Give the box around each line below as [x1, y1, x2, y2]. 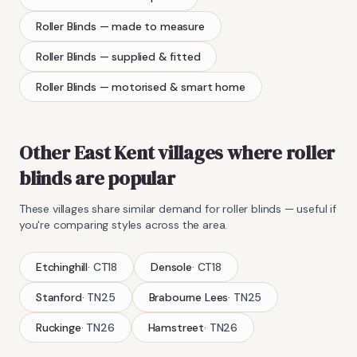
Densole [151, 259, 192, 274]
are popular [71, 164, 175, 191]
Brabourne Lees [148, 289, 229, 304]
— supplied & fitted [99, 49, 201, 64]
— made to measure [99, 18, 205, 33]
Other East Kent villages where [19, 139, 286, 166]
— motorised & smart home [99, 79, 245, 94]
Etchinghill [36, 259, 88, 274]
